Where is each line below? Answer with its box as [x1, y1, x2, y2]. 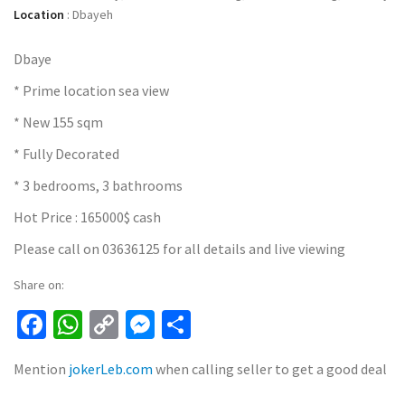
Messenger [155, 306, 287, 344]
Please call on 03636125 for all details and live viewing [14, 240, 345, 259]
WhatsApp [82, 306, 206, 344]
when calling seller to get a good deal [153, 360, 387, 379]
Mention [14, 360, 69, 379]
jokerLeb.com [69, 360, 153, 379]
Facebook [46, 306, 162, 344]
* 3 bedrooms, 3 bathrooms [14, 176, 183, 195]
